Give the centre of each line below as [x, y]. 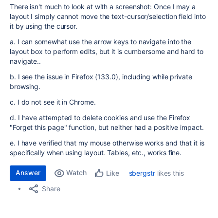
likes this [169, 173]
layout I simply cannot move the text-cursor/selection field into [108, 16]
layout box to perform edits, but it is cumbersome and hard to [107, 51]
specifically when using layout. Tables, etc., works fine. [96, 153]
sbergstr [142, 173]
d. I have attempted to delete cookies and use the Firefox [100, 118]
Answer [28, 173]
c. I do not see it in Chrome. [54, 102]
